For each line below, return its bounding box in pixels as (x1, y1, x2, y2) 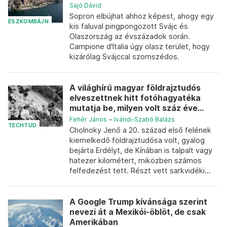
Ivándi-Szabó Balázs (114, 116, 175, 123)
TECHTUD (8, 122, 37, 129)
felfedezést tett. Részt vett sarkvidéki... (69, 166, 211, 175)
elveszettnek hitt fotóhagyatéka (69, 93, 201, 103)
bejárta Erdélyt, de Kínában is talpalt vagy (69, 146, 212, 155)
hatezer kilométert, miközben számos (69, 156, 202, 165)
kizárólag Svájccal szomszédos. (69, 52, 179, 61)
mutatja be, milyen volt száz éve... (69, 103, 204, 113)
